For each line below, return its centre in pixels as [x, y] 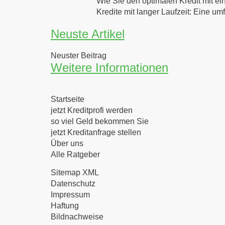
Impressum [70, 195]
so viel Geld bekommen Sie [99, 121]
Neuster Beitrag [78, 55]
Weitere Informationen [109, 68]
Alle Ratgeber [75, 154]
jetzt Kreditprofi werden [91, 110]
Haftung [65, 206]
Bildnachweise [77, 217]
